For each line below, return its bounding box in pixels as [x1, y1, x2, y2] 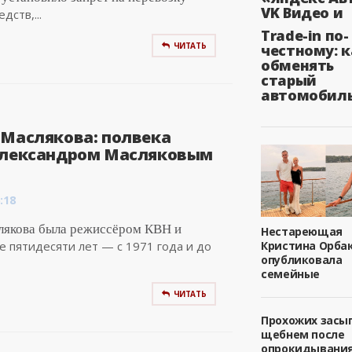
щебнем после [261, 327, 345, 343]
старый [261, 70, 317, 90]
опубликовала [261, 252, 343, 268]
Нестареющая [261, 224, 343, 240]
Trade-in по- [261, 25, 349, 45]
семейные [261, 266, 320, 282]
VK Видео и [261, 2, 343, 22]
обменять [261, 55, 334, 75]
